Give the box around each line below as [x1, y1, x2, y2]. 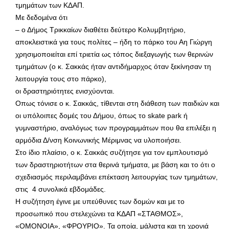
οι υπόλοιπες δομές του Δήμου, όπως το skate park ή [15, 111, 188, 120]
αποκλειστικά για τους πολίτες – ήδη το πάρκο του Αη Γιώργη [15, 37, 212, 46]
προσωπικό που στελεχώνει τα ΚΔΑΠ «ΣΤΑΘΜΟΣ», [15, 209, 183, 218]
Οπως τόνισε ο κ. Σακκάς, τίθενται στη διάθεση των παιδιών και [15, 99, 219, 107]
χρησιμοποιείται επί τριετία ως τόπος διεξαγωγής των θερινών [15, 50, 213, 58]
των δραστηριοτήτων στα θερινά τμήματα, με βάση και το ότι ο [15, 160, 215, 169]
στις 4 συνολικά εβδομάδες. [15, 185, 106, 193]
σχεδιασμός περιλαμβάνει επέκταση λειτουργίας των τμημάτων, [15, 172, 218, 181]
